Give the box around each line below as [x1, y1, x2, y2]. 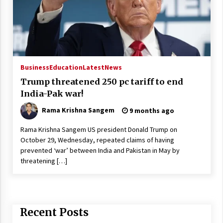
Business [20, 63, 49, 72]
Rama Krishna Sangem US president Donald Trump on [20, 125, 177, 134]
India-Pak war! [20, 89, 84, 99]
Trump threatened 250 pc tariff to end [20, 77, 102, 87]
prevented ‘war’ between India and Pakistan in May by [20, 146, 180, 155]
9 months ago [127, 106, 174, 115]
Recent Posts [19, 206, 89, 220]
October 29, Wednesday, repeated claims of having [20, 135, 174, 145]
